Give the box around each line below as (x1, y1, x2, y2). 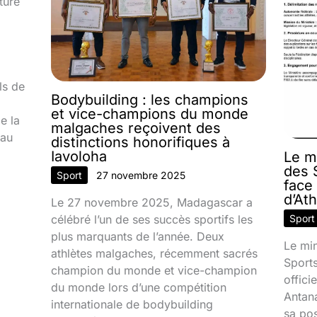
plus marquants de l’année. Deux (51, 229, 225, 243)
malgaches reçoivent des (51, 119, 221, 137)
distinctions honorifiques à (51, 133, 231, 151)
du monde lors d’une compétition (51, 279, 227, 294)
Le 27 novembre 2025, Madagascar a (51, 195, 253, 209)
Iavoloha (51, 147, 108, 165)
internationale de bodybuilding (51, 296, 214, 311)
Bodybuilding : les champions (51, 91, 249, 108)
